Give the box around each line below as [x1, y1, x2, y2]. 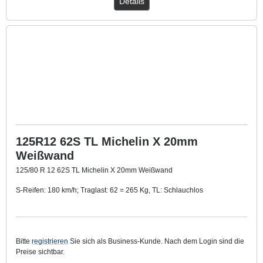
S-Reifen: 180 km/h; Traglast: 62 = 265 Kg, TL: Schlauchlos [16, 186, 203, 194]
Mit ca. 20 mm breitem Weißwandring [16, 205, 139, 214]
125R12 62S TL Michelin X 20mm [16, 134, 198, 148]
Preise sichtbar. [16, 247, 65, 256]
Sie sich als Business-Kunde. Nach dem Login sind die [68, 237, 244, 245]
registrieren [32, 237, 68, 245]
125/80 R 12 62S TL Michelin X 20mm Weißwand [16, 166, 173, 174]
